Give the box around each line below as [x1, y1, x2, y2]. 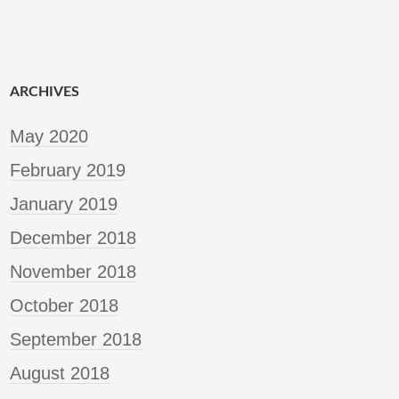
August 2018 [10, 363, 110, 384]
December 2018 [10, 228, 136, 248]
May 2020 [10, 126, 88, 147]
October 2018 [10, 296, 118, 316]
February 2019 [10, 160, 126, 181]
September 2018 [10, 330, 142, 350]
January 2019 [10, 194, 118, 215]
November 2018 [10, 262, 136, 282]
